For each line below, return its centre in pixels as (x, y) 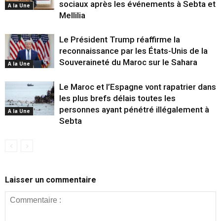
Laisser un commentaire (51, 180)
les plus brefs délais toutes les (117, 98)
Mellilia (72, 15)
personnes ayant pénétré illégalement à (134, 109)
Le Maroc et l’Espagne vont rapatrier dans (138, 87)
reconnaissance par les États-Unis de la (133, 51)
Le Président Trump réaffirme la (120, 39)
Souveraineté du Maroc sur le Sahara (128, 62)
